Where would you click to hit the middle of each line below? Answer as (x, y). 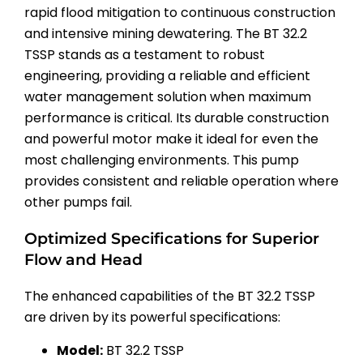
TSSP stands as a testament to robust (145, 55)
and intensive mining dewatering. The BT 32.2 (166, 34)
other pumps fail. (78, 203)
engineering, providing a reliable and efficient (167, 76)
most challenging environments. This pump (162, 160)
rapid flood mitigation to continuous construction (180, 13)
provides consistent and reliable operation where (181, 181)
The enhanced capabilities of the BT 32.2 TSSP (170, 296)
